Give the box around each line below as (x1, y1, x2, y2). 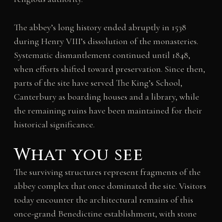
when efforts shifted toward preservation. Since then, (13, 63, 205, 75)
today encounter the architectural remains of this (13, 194, 193, 206)
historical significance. (13, 119, 95, 130)
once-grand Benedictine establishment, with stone (13, 208, 197, 220)
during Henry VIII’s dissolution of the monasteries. (13, 36, 198, 47)
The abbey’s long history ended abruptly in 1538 (13, 22, 186, 33)
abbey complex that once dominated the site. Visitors (13, 180, 206, 192)
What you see (13, 144, 144, 167)
